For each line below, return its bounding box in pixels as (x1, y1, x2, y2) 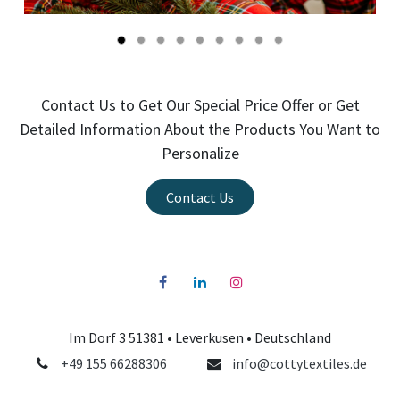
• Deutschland (246, 328, 331, 346)
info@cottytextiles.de (232, 354, 368, 372)
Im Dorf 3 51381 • (69, 328, 175, 346)
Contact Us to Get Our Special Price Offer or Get (40, 94, 360, 115)
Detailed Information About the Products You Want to (20, 118, 380, 139)
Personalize (161, 142, 239, 163)
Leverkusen (175, 328, 246, 346)
